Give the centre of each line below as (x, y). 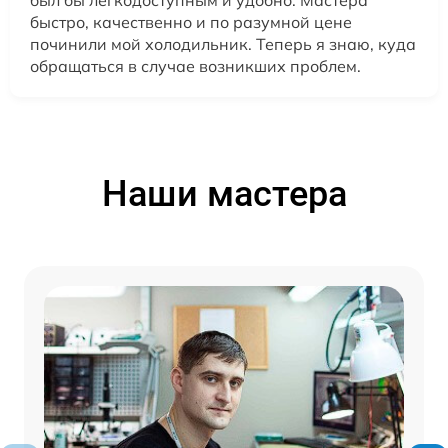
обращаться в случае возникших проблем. (195, 65)
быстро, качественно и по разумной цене (191, 21)
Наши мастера (224, 193)
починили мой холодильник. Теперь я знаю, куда (223, 43)
